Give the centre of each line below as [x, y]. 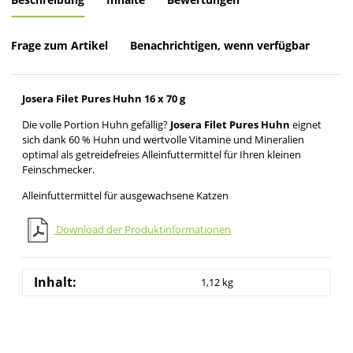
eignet [306, 125]
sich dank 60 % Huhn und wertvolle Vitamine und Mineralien [163, 140]
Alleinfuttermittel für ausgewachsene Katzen [125, 196]
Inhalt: [55, 282]
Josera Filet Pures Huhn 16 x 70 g [104, 99]
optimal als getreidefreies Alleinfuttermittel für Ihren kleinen [162, 155]
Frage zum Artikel [59, 46]
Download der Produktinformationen [142, 229]
